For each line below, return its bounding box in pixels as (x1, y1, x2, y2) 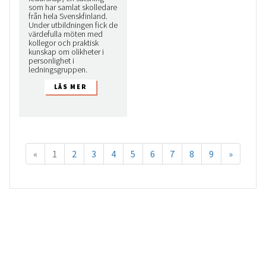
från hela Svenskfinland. (28, 11, 107, 22)
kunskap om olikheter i (28, 46, 104, 58)
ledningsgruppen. (28, 64, 87, 75)
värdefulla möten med (28, 28, 103, 40)
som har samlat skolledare (28, 2, 117, 13)
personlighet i (28, 55, 74, 66)
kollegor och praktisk (28, 37, 99, 49)
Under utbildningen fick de (28, 20, 118, 31)
